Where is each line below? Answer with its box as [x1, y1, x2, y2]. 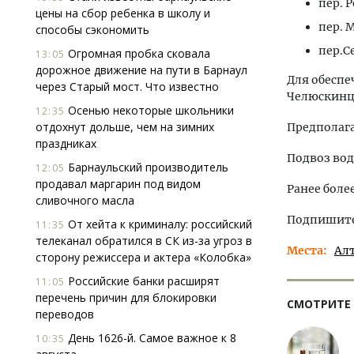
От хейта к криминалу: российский [65, 217, 252, 232]
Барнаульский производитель [65, 160, 228, 175]
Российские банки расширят [65, 273, 220, 288]
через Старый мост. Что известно [36, 79, 219, 94]
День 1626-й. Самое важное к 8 [65, 330, 236, 345]
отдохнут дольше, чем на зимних [36, 119, 214, 134]
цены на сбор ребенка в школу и [36, 6, 210, 21]
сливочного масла [36, 193, 134, 208]
